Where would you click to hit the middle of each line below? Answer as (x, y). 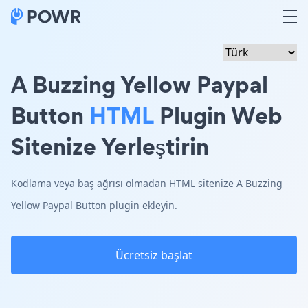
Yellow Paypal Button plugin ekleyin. (94, 205)
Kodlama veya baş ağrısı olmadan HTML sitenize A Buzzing (147, 183)
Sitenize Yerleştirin (110, 146)
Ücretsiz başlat (154, 255)
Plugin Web (218, 115)
